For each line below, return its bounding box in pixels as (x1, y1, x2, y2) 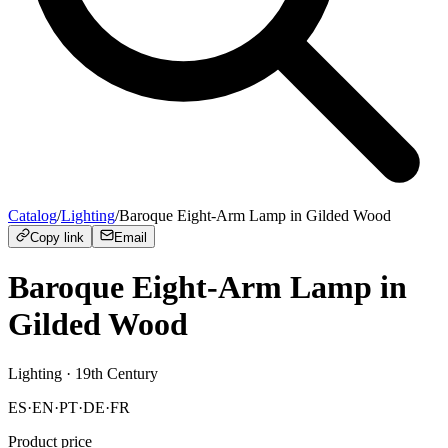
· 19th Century (62, 364, 158, 382)
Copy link (30, 230, 84, 245)
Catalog (8, 207, 57, 224)
